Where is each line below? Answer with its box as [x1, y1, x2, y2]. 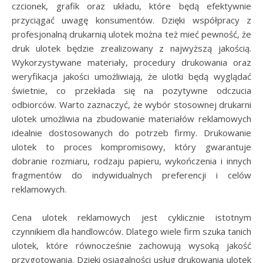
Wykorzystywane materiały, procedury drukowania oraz [12, 56, 251, 68]
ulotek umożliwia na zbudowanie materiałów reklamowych [12, 113, 251, 124]
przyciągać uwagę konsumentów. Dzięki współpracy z [12, 14, 251, 26]
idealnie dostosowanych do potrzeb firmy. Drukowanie [12, 127, 251, 139]
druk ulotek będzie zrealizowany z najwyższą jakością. [12, 42, 251, 54]
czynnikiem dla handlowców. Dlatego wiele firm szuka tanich [12, 225, 251, 237]
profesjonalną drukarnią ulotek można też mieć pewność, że [12, 28, 251, 40]
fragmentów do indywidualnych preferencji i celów [12, 169, 251, 181]
